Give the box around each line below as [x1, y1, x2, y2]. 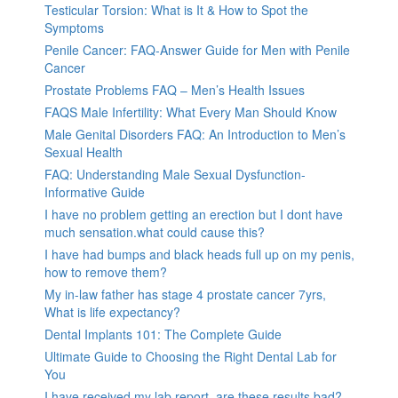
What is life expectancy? [44, 302, 180, 321]
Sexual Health [44, 142, 123, 161]
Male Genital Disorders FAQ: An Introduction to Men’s [44, 124, 346, 143]
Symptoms [44, 18, 104, 36]
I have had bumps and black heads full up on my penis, [44, 244, 354, 263]
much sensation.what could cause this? [44, 222, 265, 241]
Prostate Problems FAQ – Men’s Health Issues [44, 80, 305, 99]
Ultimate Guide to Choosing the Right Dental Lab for [44, 346, 337, 365]
